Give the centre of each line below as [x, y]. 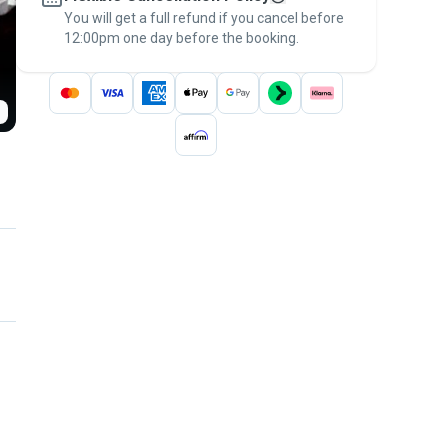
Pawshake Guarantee [206, 18]
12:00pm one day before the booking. [181, 38]
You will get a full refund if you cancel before [204, 18]
